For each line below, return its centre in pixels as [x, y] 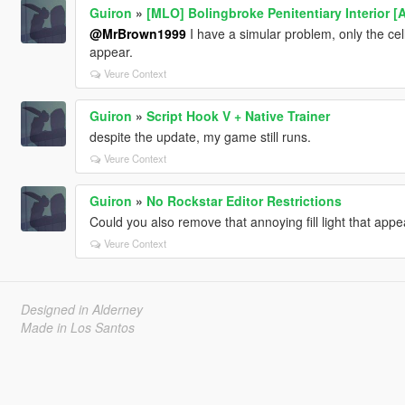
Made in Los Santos [77, 327]
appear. [111, 51]
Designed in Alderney [81, 309]
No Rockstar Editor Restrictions [244, 200]
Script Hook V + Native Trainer [238, 115]
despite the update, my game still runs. [200, 136]
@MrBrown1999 [137, 33]
